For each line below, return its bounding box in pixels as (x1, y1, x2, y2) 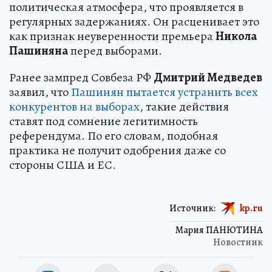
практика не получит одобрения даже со (9, 141, 226, 158)
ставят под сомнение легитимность (9, 112, 198, 129)
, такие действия (140, 98, 229, 115)
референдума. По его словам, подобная (9, 127, 218, 144)
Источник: (169, 201, 216, 215)
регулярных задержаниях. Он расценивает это (9, 13, 259, 30)
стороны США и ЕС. (9, 156, 116, 173)
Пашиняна (9, 42, 68, 59)
